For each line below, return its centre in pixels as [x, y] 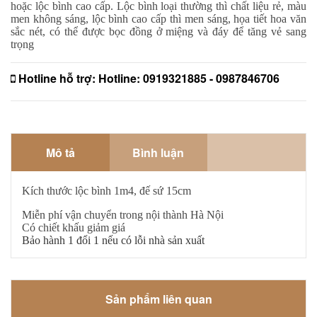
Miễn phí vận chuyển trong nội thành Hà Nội [123, 214]
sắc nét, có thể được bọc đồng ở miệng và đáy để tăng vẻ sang [158, 31]
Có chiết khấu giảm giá [74, 227]
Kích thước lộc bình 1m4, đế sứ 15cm [106, 190]
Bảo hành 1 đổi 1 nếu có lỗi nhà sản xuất [113, 240]
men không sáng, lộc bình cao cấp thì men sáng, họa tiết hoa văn [158, 18]
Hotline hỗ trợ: [57, 78]
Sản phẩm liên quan [158, 299]
